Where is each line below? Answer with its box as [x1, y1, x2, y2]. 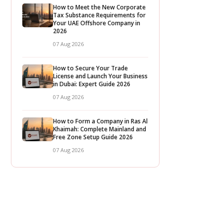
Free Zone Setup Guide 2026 [53, 133, 133, 141]
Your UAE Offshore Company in [53, 19, 140, 27]
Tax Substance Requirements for [53, 11, 146, 19]
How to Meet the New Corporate [53, 3, 146, 11]
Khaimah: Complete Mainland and [53, 125, 146, 133]
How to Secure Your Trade [53, 64, 128, 72]
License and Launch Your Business [53, 72, 148, 80]
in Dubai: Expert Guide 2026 [53, 80, 130, 88]
